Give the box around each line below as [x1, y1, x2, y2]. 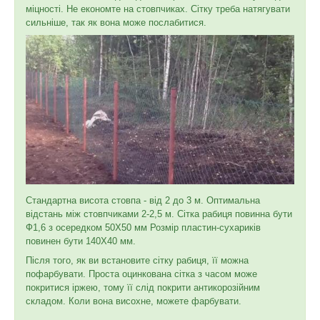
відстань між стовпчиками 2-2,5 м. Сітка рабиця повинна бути [26, 208, 292, 219]
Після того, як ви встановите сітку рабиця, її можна [26, 254, 249, 266]
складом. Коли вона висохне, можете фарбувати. [26, 295, 241, 306]
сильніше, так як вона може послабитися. [26, 16, 206, 28]
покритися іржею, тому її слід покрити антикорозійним [26, 281, 260, 293]
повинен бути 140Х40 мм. [26, 235, 136, 246]
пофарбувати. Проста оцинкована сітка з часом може [26, 268, 257, 279]
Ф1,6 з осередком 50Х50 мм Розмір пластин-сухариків [26, 221, 261, 233]
